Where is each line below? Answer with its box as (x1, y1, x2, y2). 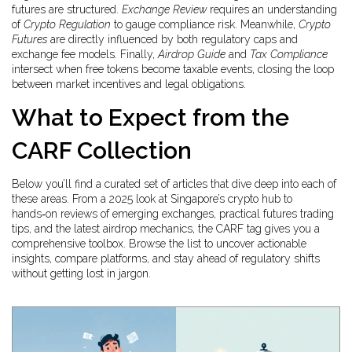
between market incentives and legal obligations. (12, 78, 246, 90)
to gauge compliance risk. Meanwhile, (111, 18, 299, 31)
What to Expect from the (12, 104, 289, 131)
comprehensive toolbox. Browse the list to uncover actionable (12, 237, 306, 250)
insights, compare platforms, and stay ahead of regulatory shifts (12, 252, 320, 265)
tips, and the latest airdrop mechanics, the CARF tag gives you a (12, 222, 320, 235)
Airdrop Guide (158, 48, 225, 60)
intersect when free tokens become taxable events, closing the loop (12, 63, 334, 75)
